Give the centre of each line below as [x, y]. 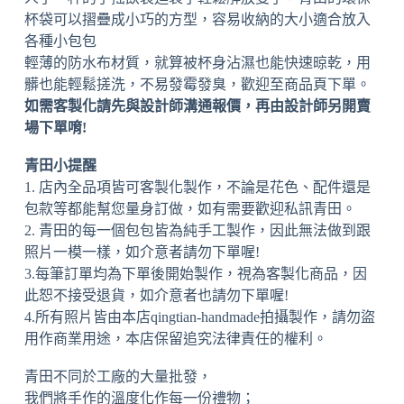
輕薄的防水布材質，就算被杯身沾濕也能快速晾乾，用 [197, 63]
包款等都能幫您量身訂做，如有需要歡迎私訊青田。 [190, 209]
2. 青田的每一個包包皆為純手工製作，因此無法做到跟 [197, 231]
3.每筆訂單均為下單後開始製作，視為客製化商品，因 [195, 274]
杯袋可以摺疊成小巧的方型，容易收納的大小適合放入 [197, 20]
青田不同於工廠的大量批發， [118, 377]
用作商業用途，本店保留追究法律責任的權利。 [175, 339]
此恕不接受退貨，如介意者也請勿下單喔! [156, 296]
